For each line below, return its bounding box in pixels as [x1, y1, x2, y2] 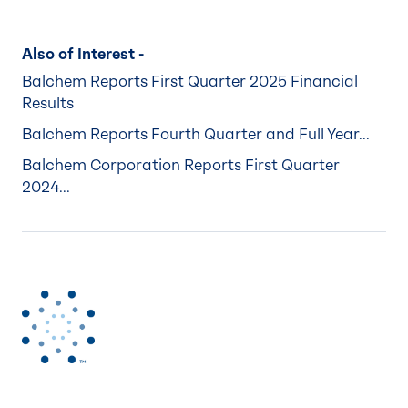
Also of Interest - [22, 45, 144, 63]
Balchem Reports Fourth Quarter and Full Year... [22, 125, 370, 143]
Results [22, 94, 74, 112]
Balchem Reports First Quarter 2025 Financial [22, 72, 358, 90]
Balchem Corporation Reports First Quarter [22, 156, 340, 174]
